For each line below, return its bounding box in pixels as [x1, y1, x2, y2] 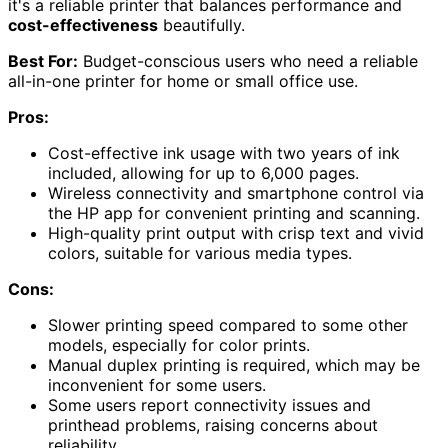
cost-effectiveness [8, 14, 158, 35]
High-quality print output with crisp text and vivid [48, 222, 424, 243]
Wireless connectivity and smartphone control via [48, 182, 424, 203]
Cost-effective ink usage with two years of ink [48, 142, 400, 163]
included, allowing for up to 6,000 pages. [48, 162, 359, 183]
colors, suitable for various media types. [48, 242, 352, 263]
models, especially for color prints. [48, 334, 310, 355]
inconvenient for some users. [48, 374, 266, 395]
